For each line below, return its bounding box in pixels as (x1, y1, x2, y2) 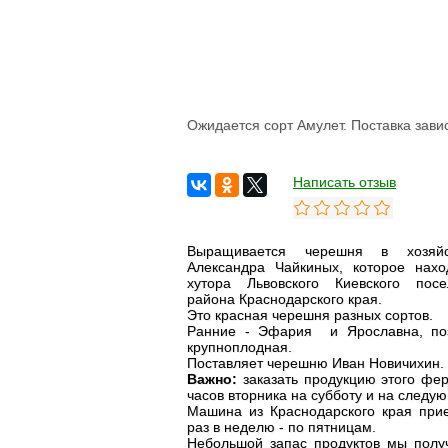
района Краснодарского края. (187, 291, 382, 307)
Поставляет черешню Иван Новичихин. (187, 355, 444, 371)
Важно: (187, 371, 237, 387)
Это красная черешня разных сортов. (187, 307, 437, 323)
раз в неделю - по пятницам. (187, 419, 376, 435)
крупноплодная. (187, 339, 292, 355)
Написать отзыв (293, 174, 396, 190)
